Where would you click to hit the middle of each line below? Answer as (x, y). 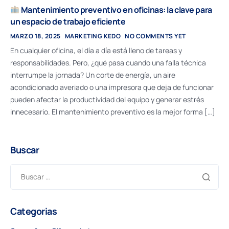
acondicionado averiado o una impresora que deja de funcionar (112, 87)
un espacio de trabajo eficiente (68, 21)
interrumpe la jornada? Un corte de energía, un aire (93, 75)
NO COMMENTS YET (155, 36)
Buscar (25, 150)
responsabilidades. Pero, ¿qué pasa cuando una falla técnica (108, 62)
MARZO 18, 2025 (36, 36)
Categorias (34, 211)
